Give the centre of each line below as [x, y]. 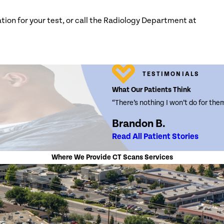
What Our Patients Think [151, 90]
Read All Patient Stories [155, 137]
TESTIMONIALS [171, 74]
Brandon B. [139, 124]
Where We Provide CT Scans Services [112, 157]
